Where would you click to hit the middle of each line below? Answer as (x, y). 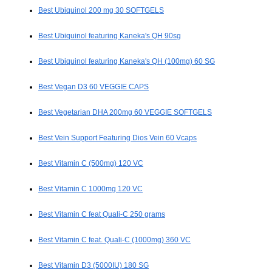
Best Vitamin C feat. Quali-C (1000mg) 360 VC (114, 240)
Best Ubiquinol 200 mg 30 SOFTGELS (101, 11)
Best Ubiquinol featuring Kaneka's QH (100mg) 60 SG (127, 62)
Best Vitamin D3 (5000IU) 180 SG (93, 266)
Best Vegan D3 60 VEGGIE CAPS (93, 87)
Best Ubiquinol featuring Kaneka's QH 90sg (110, 36)
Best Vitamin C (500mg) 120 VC (91, 164)
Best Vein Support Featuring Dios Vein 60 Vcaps (117, 138)
